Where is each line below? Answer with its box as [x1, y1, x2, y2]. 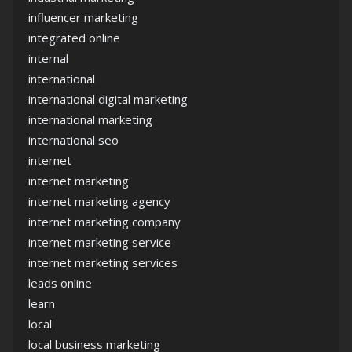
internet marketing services [28, 255, 178, 271]
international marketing [28, 112, 152, 128]
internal [28, 50, 68, 67]
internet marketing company [28, 214, 181, 230]
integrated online [28, 30, 120, 46]
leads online [28, 275, 92, 291]
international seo [28, 132, 119, 148]
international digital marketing [28, 91, 188, 108]
